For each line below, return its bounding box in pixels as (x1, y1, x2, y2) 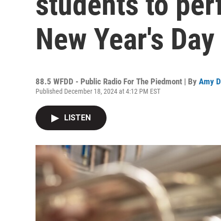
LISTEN (64, 113, 91, 122)
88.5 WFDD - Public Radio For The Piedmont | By (36, 76, 199, 86)
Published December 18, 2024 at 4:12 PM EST (36, 87, 160, 95)
